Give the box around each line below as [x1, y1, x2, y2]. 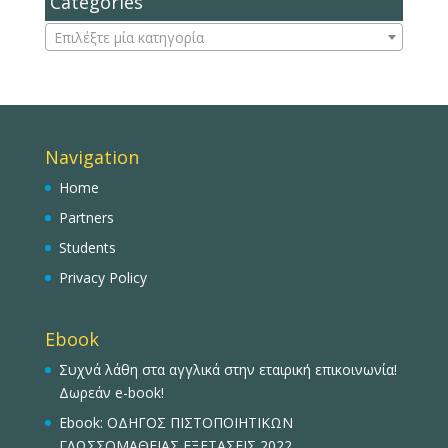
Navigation [44, 144, 139, 169]
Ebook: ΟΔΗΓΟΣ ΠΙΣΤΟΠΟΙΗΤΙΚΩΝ [58, 412, 293, 432]
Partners [58, 207, 114, 227]
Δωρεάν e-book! [58, 382, 164, 402]
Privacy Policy [58, 267, 147, 287]
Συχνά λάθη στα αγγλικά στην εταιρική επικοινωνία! [58, 359, 397, 379]
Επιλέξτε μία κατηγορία [53, 27, 204, 47]
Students [58, 237, 116, 257]
